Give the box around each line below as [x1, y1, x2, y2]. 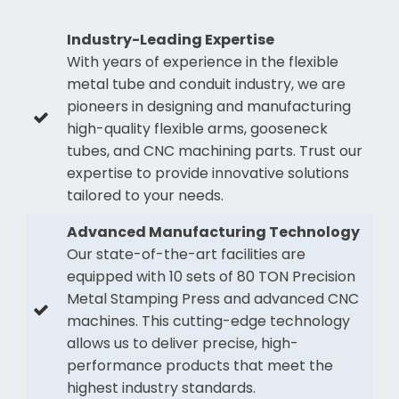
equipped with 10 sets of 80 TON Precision [66, 265, 355, 287]
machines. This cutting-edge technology [66, 310, 350, 331]
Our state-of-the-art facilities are [66, 243, 305, 265]
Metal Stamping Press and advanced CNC [66, 288, 359, 309]
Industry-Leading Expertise [66, 28, 274, 50]
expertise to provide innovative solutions [66, 162, 349, 183]
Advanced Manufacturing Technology [66, 221, 360, 242]
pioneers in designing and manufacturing [66, 95, 351, 117]
